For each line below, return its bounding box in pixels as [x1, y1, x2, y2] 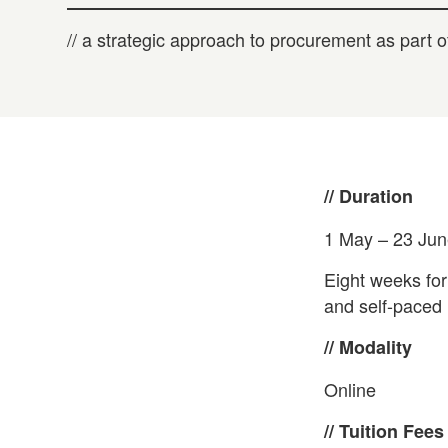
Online [323, 375, 376, 402]
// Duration [323, 183, 413, 210]
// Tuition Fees [323, 417, 444, 444]
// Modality [323, 334, 412, 361]
